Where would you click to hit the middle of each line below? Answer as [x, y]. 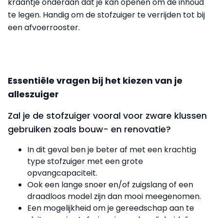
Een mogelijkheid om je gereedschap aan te [111, 208]
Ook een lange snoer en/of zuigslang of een [110, 184]
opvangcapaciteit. [62, 173]
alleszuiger [33, 94]
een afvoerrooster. [44, 27]
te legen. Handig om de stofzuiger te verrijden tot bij [106, 15]
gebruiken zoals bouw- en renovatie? [89, 129]
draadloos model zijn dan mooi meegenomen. [114, 196]
